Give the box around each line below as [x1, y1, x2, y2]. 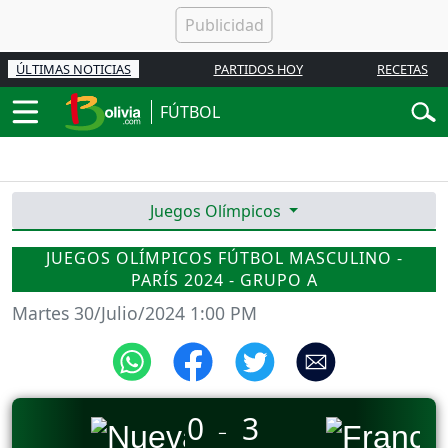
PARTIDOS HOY [213, 60, 303, 78]
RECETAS [377, 60, 428, 78]
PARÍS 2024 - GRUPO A [130, 269, 318, 291]
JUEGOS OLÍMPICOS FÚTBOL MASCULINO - [45, 247, 403, 269]
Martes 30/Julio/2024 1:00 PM [12, 301, 257, 325]
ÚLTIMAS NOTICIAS [16, 60, 131, 78]
